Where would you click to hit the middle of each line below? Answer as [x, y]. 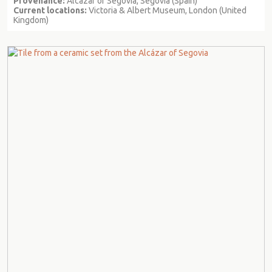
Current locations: [50, 10]
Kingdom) [31, 20]
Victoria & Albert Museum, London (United [167, 10]
